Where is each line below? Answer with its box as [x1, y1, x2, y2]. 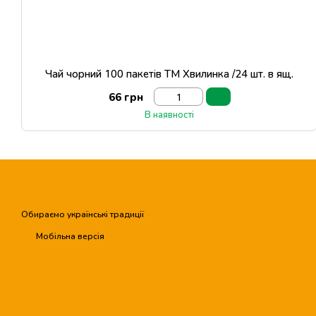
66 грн [108, 90, 143, 103]
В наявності [145, 109, 194, 120]
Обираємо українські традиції [21, 209, 144, 219]
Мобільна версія [34, 231, 104, 241]
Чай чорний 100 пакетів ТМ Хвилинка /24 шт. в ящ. [45, 67, 293, 80]
